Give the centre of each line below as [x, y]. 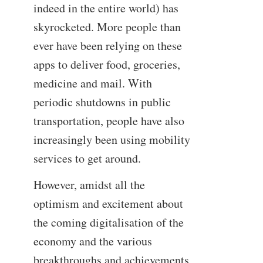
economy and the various [92, 241]
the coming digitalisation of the [108, 222]
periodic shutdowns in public [102, 102]
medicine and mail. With [92, 83]
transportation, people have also [109, 120]
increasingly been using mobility [112, 139]
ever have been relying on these [107, 45]
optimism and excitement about [108, 204]
